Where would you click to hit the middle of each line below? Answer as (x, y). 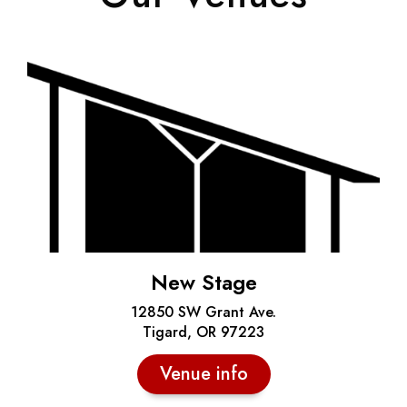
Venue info (203, 374)
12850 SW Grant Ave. (203, 313)
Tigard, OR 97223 (203, 333)
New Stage (203, 283)
